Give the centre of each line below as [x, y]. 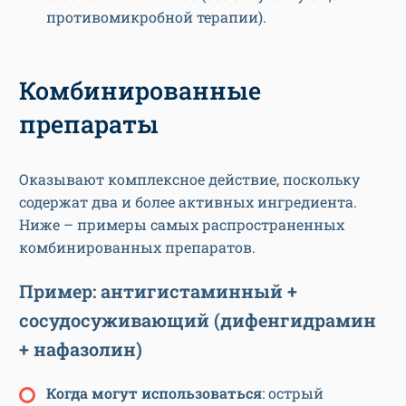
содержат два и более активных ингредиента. [188, 202]
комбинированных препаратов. [137, 247]
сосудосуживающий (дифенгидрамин [198, 320]
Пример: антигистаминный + [158, 291]
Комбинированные [140, 91]
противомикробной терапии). [156, 17]
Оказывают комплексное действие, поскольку [189, 179]
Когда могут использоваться [154, 393]
